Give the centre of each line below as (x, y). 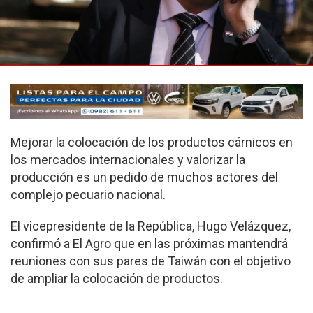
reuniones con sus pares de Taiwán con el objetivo (151, 261)
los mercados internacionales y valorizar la (128, 160)
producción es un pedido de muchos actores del (144, 177)
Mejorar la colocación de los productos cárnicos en (152, 143)
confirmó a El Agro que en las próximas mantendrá (149, 244)
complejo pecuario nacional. (88, 195)
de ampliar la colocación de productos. (117, 279)
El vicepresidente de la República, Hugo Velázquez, (151, 226)
